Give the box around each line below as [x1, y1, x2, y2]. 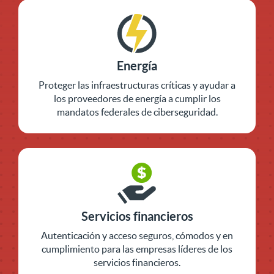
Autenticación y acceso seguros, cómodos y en [41, 229, 233, 241]
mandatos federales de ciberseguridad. [56, 106, 218, 118]
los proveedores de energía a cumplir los [53, 93, 221, 105]
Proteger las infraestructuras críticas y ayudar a [39, 80, 235, 91]
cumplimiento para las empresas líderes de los [42, 243, 232, 254]
